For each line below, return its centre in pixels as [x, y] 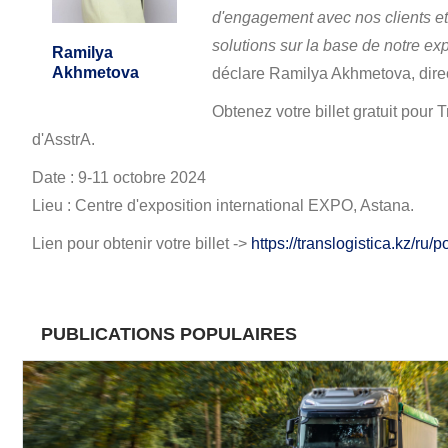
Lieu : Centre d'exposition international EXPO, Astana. [225, 205]
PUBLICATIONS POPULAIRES [169, 334]
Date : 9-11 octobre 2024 [121, 177]
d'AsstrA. [63, 139]
